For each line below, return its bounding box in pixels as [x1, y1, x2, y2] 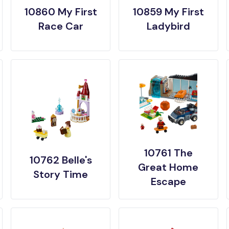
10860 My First [24, 5, 97, 18]
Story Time [33, 168, 88, 181]
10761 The [144, 146, 193, 159]
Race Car [38, 19, 83, 33]
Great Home [138, 161, 199, 174]
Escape [150, 175, 186, 188]
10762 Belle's [29, 153, 92, 167]
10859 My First [132, 5, 204, 18]
